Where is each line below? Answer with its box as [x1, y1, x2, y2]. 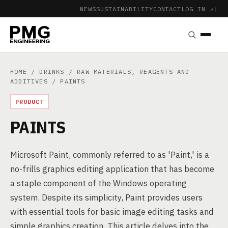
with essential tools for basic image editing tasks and [10, 206, 214, 217]
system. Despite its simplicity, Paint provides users [10, 192, 203, 203]
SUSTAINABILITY [96, 5, 153, 13]
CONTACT [153, 5, 182, 13]
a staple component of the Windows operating [10, 178, 187, 189]
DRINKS [39, 68, 65, 75]
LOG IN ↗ [181, 5, 214, 13]
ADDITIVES [10, 77, 48, 85]
